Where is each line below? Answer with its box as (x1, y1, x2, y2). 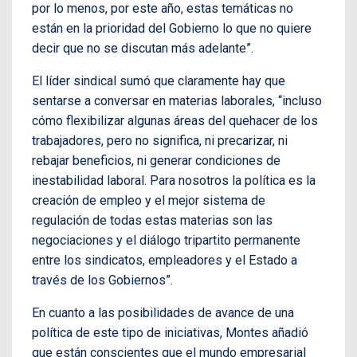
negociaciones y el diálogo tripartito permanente (32, 232, 300, 248)
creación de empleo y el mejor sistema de (32, 192, 265, 208)
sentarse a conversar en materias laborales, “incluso (32, 92, 322, 108)
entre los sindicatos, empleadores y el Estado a (32, 252, 297, 268)
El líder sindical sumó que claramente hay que (32, 73, 285, 88)
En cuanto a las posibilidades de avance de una (32, 304, 294, 320)
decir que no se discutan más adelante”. (32, 40, 253, 56)
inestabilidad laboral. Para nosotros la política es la (32, 172, 316, 188)
